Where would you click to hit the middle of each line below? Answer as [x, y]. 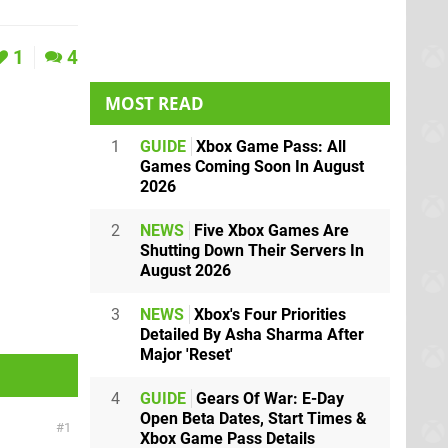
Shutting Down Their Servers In [252, 250]
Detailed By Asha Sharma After [252, 334]
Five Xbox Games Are [269, 230]
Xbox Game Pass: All [269, 146]
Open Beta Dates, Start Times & [253, 418]
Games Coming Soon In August [252, 166]
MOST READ [154, 103]
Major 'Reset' [186, 354]
